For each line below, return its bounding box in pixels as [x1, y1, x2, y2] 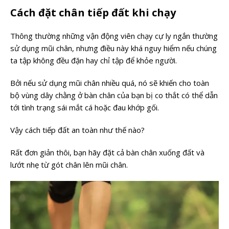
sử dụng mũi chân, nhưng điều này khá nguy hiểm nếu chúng [10, 43, 217, 54]
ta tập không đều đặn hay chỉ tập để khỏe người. [10, 55, 177, 66]
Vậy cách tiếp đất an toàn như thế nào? [10, 125, 145, 135]
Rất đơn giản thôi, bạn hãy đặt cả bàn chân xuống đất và [10, 147, 204, 158]
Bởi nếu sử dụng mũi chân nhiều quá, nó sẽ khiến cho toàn [10, 78, 209, 88]
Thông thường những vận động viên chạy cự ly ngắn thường [10, 31, 218, 41]
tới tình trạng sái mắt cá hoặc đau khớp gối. [10, 102, 159, 113]
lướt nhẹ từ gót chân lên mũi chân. [10, 159, 128, 170]
